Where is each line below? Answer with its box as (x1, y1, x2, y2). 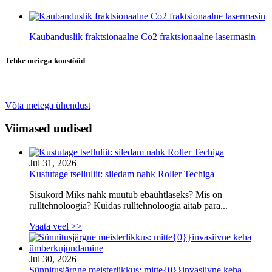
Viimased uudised (5, 122, 92, 135)
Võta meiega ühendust (5, 100, 90, 110)
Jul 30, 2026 (29, 253, 76, 264)
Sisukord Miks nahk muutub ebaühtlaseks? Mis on (29, 189, 222, 200)
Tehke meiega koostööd (5, 56, 85, 66)
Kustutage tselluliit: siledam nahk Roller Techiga (29, 168, 214, 179)
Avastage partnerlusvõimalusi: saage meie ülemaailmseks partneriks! (5, 79, 265, 90)
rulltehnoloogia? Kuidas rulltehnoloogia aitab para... (29, 200, 228, 211)
